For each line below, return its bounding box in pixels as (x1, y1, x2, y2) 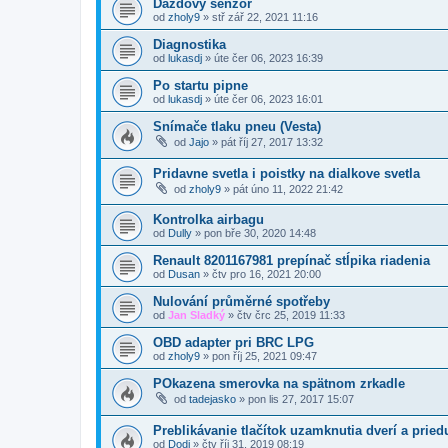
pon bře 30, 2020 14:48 (204, 227, 316, 240)
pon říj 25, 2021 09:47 (212, 350, 317, 363)
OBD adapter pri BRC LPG (153, 335, 314, 351)
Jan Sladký (168, 309, 225, 322)
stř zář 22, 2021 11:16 (212, 11, 318, 24)
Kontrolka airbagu (153, 212, 264, 228)
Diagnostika (153, 37, 226, 53)
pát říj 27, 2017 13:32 (221, 136, 323, 149)
